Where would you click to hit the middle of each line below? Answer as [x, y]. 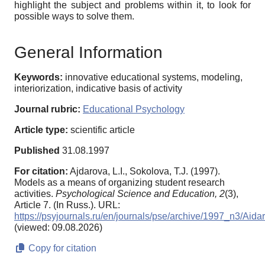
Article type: [41, 130]
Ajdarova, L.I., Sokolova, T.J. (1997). [145, 171]
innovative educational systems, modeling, [154, 77]
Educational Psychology [134, 109]
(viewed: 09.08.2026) [58, 227]
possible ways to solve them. [74, 17]
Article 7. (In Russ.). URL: [67, 205]
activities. [35, 193]
